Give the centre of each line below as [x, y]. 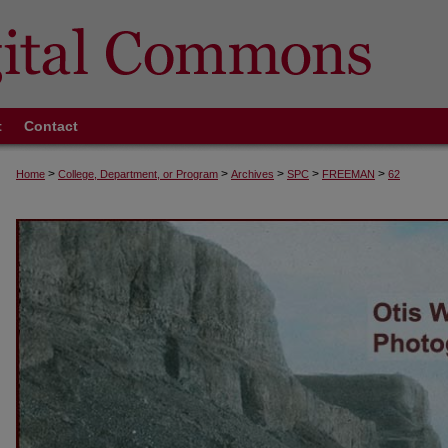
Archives [252, 174]
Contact [51, 126]
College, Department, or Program [138, 174]
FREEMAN [348, 174]
